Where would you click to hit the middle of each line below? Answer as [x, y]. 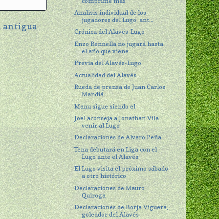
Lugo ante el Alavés [110, 156]
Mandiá [93, 94]
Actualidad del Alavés [106, 75]
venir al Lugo [101, 125]
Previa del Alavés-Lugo [108, 63]
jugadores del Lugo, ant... [118, 20]
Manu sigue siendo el [105, 106]
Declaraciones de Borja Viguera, [121, 207]
